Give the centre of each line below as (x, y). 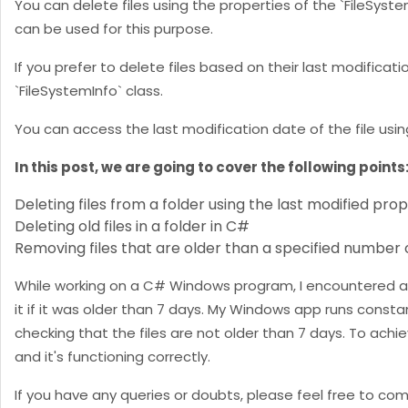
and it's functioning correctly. (112, 357)
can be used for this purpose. (114, 29)
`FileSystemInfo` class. (89, 91)
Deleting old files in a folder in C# (132, 226)
